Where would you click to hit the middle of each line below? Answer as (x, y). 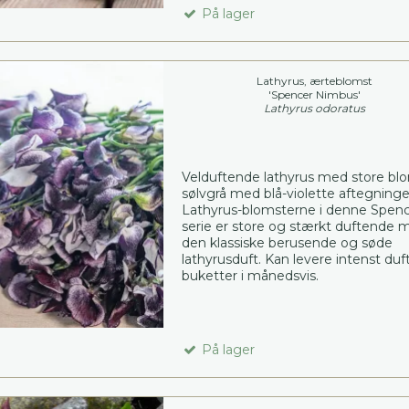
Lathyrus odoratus (315, 108)
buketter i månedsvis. (250, 275)
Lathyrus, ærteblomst (315, 80)
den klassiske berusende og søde (287, 242)
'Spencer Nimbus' (315, 94)
